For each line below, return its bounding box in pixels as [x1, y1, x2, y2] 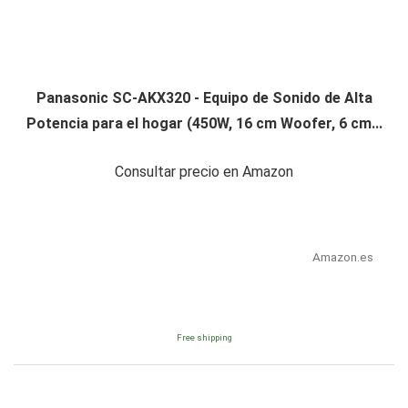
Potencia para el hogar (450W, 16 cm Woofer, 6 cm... [25, 115, 382, 133]
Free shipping [176, 332, 232, 343]
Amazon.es [311, 250, 373, 265]
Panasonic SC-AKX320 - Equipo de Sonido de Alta [36, 89, 372, 107]
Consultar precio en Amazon [115, 163, 293, 181]
